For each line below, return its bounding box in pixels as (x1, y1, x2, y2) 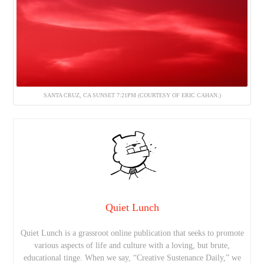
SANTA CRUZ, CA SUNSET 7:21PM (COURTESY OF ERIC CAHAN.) (43, 92, 221, 98)
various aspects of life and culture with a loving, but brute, (34, 241, 230, 250)
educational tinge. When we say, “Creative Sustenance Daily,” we (23, 253, 241, 263)
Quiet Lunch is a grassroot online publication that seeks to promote (20, 229, 244, 238)
